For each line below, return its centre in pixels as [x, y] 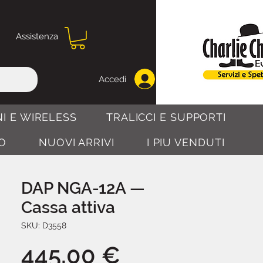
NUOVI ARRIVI [77, 142]
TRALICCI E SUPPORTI [166, 117]
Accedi [112, 79]
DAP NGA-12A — [83, 188]
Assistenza [37, 36]
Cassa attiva [68, 207]
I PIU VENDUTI [186, 142]
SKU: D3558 [44, 225]
